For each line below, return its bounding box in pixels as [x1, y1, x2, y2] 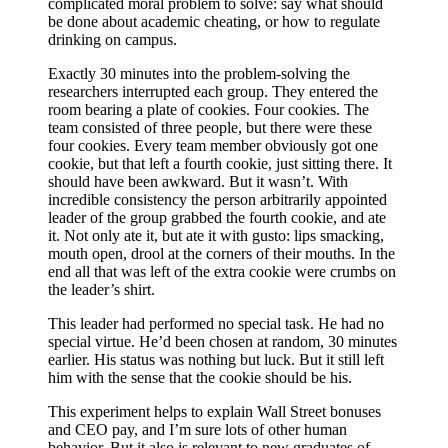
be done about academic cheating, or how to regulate [48, 13, 380, 31]
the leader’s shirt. [48, 281, 155, 299]
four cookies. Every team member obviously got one [48, 137, 378, 155]
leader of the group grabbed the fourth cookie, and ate [48, 209, 386, 227]
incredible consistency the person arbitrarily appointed [48, 191, 387, 209]
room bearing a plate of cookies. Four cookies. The [48, 101, 369, 119]
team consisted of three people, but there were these [48, 119, 372, 137]
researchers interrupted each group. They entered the [48, 83, 378, 101]
